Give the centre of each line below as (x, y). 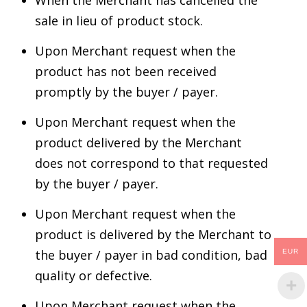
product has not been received (126, 71)
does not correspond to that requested (151, 163)
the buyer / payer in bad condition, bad (151, 255)
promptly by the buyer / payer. (126, 91)
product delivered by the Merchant (138, 142)
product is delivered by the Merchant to (153, 234)
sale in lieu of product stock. (119, 20)
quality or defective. (94, 275)
